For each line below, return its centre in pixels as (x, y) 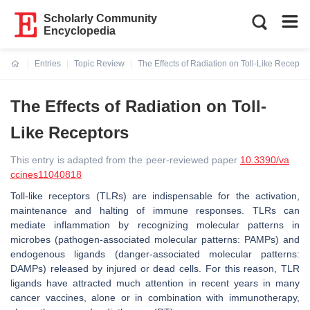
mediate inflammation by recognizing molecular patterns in (155, 225)
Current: (27, 72)
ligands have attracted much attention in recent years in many (155, 283)
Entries (48, 64)
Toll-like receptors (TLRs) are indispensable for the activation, (155, 196)
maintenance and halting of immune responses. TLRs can (155, 210)
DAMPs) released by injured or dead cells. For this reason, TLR (155, 268)
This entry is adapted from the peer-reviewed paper (125, 160)
